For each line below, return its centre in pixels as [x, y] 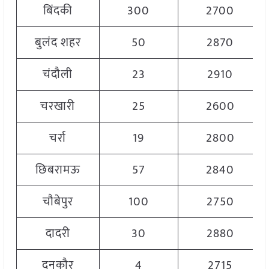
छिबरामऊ [58, 170]
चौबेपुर [58, 202]
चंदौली [58, 75]
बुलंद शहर [58, 43]
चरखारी [58, 107]
